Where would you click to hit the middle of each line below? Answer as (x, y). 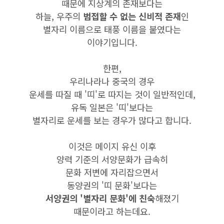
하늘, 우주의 (59, 16)
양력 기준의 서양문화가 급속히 (112, 159)
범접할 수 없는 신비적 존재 (132, 16)
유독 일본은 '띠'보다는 (112, 107)
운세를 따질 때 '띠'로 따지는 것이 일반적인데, (112, 94)
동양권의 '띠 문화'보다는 (112, 185)
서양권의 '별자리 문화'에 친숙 (100, 198)
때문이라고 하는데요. (112, 211)
